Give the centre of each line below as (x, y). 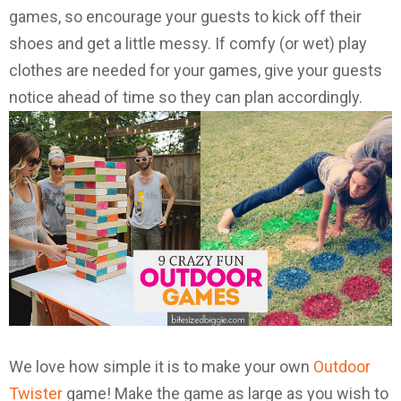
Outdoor (342, 367)
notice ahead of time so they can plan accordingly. (186, 98)
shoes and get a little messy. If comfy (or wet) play (188, 44)
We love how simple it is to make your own (161, 367)
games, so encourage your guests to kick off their (185, 17)
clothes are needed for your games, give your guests (196, 71)
